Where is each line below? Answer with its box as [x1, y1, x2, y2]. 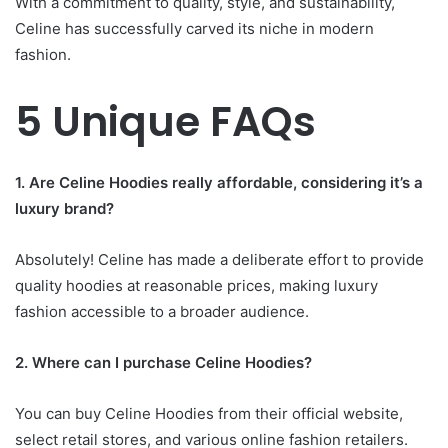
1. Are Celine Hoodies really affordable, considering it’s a [15, 173, 423, 192]
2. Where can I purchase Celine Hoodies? [15, 353, 312, 372]
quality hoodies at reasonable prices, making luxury [15, 276, 378, 295]
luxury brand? [15, 199, 114, 218]
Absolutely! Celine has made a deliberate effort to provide [15, 250, 424, 269]
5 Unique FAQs [15, 92, 316, 150]
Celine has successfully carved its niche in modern [15, 18, 374, 38]
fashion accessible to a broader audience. [15, 302, 309, 321]
